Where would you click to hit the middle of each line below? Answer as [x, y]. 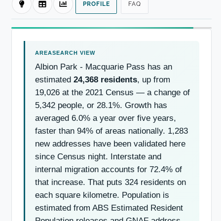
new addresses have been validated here [110, 144]
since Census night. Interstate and [98, 156]
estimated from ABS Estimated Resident [109, 208]
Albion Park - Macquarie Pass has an [104, 67]
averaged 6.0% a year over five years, [106, 118]
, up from [154, 79]
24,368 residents [105, 79]
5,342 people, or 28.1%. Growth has [101, 105]
